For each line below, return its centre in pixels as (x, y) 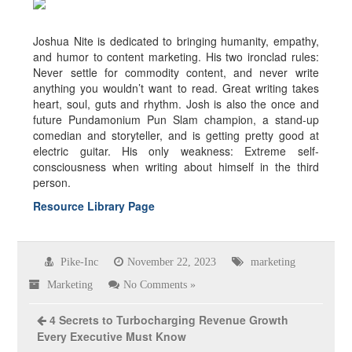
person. (52, 183)
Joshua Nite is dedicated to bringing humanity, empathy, (176, 41)
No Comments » (160, 285)
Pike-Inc (80, 262)
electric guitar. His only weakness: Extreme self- (176, 151)
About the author (71, 19)
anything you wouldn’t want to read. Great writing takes (176, 88)
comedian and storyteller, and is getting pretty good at (176, 136)
